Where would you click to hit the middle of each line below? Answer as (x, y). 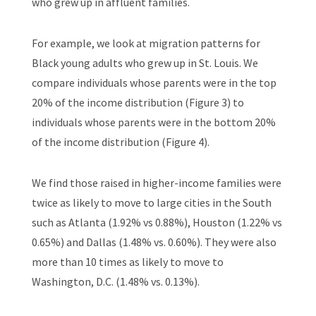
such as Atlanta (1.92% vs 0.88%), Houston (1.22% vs (157, 222)
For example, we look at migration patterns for (146, 43)
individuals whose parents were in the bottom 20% (153, 122)
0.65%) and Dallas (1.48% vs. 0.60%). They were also (154, 242)
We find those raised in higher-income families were (156, 182)
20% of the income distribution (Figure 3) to (138, 102)
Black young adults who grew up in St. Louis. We (145, 62)
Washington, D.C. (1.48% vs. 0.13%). (115, 281)
